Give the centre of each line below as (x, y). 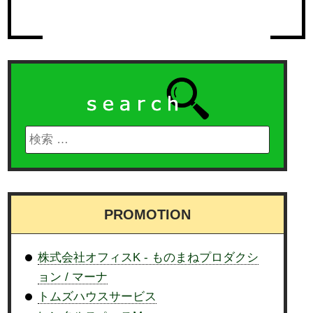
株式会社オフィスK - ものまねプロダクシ (148, 258)
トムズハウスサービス (97, 297)
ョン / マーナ (73, 277)
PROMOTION (148, 215)
